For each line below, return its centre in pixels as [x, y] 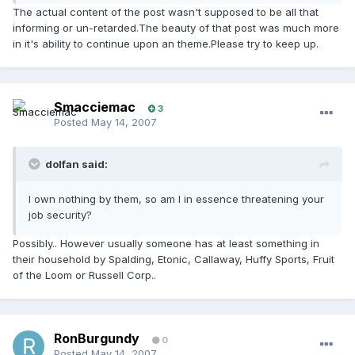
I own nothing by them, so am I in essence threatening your [176, 199]
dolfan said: [76, 164]
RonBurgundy [97, 339]
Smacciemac [95, 107]
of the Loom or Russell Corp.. [84, 275]
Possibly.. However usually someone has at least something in [166, 244]
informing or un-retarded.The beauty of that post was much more [176, 28]
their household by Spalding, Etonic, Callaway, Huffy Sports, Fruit [174, 260]
